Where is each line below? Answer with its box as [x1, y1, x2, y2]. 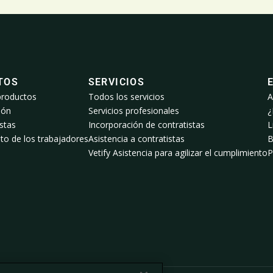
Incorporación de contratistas [88, 119, 205, 131]
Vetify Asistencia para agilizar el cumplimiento [88, 147, 268, 159]
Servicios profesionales [88, 105, 179, 117]
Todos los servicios [88, 91, 165, 103]
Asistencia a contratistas [88, 133, 185, 145]
